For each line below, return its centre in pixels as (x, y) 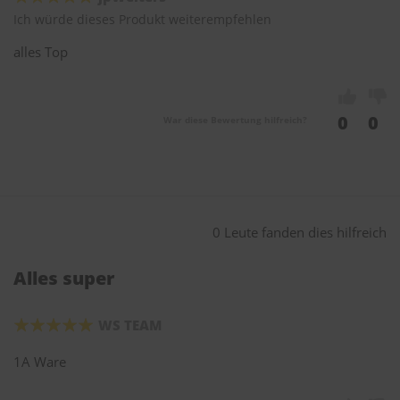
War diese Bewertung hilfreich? (235, 120)
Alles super (64, 279)
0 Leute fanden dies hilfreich (300, 233)
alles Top (41, 52)
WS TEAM (130, 325)
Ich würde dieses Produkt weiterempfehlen (142, 20)
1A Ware (40, 362)
